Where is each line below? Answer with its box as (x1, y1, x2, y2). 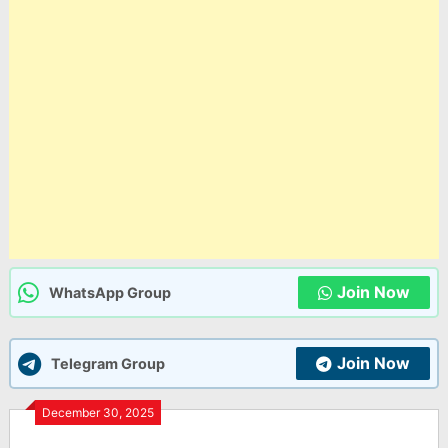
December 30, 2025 (41, 405, 154, 420)
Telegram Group (50, 355, 165, 372)
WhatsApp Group (48, 284, 171, 301)
